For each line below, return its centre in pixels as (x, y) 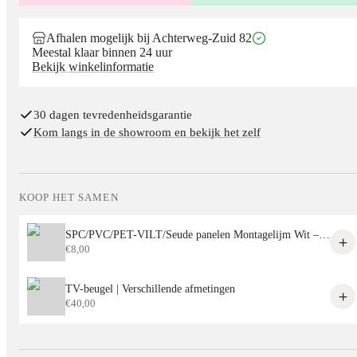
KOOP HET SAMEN (69, 198)
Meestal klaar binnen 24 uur (102, 53)
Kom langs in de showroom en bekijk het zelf (147, 133)
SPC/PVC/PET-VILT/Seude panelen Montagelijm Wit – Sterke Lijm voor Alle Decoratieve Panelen (324, 235)
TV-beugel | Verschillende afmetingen (150, 289)
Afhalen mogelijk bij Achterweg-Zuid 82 (149, 38)
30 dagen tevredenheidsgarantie (113, 115)
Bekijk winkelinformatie (93, 67)
